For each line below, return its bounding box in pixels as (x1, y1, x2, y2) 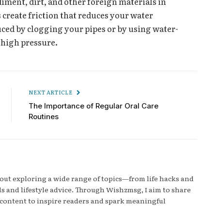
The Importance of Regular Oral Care (29, 101, 158, 111)
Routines (29, 112, 59, 122)
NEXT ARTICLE (29, 88, 74, 96)
